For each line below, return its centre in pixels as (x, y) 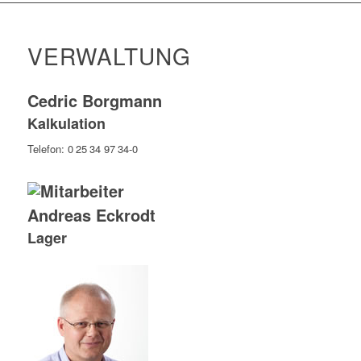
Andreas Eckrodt (91, 214)
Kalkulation (66, 123)
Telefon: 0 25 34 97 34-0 (82, 148)
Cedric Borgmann (94, 100)
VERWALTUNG (109, 55)
